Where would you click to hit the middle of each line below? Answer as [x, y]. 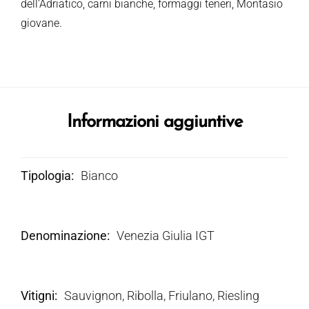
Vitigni [38, 295]
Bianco [99, 175]
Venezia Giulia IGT [166, 235]
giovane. [41, 23]
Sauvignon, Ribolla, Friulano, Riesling [162, 295]
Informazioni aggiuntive [154, 122]
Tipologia [46, 175]
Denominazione [64, 235]
